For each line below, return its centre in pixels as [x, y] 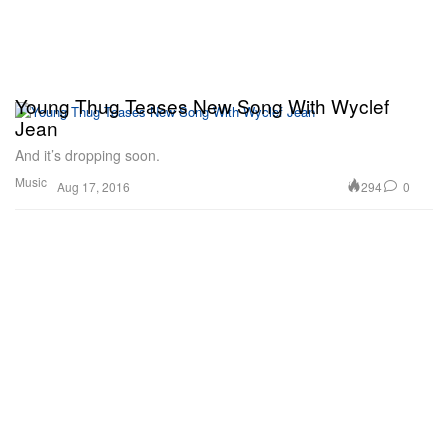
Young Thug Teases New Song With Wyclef [202, 106]
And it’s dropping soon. [87, 155]
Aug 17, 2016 [93, 187]
